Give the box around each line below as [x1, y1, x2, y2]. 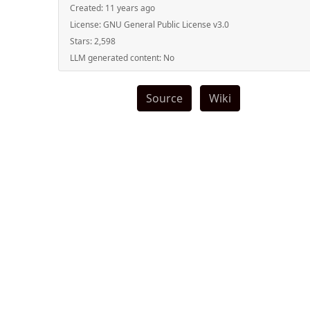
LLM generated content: [70, 52, 163, 64]
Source [145, 91, 183, 107]
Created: [70, 2, 105, 15]
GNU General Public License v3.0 [103, 19, 229, 31]
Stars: [70, 35, 94, 48]
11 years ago [105, 2, 155, 15]
